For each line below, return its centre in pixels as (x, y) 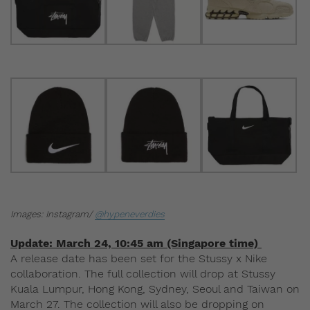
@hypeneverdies (130, 215)
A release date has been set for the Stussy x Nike (139, 259)
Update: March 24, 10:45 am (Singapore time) (136, 244)
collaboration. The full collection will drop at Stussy (143, 274)
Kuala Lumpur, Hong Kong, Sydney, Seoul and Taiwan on (155, 289)
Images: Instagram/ (53, 215)
